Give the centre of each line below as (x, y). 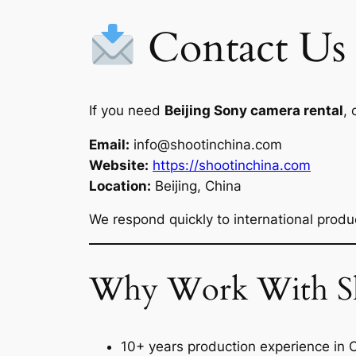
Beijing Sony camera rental (254, 110)
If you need (127, 110)
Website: (119, 165)
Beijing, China (196, 186)
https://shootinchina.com (232, 165)
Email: (109, 144)
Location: (120, 186)
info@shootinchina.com (208, 144)
